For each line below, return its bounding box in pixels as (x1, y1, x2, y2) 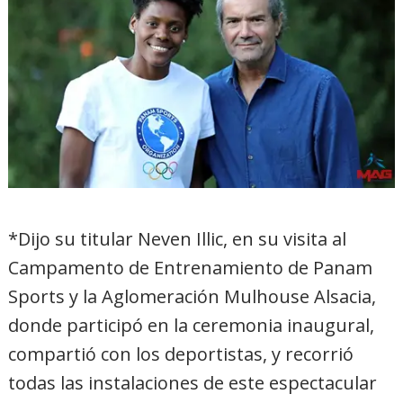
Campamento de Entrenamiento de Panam (8, 255, 373, 281)
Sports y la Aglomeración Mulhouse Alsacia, (8, 284, 377, 309)
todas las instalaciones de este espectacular (8, 371, 378, 396)
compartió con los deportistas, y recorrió (8, 342, 354, 367)
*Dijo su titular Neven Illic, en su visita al (8, 227, 347, 252)
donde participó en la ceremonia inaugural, (8, 313, 375, 338)
